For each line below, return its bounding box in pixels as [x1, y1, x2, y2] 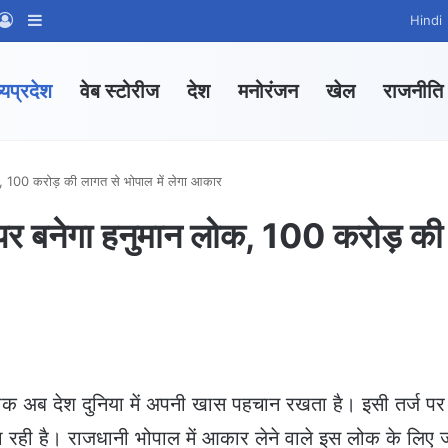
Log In [13, 10, 60, 31]
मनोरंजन [238, 79, 298, 103]
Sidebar [42, 10, 100, 31]
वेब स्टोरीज [80, 79, 159, 103]
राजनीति [383, 79, 443, 103]
